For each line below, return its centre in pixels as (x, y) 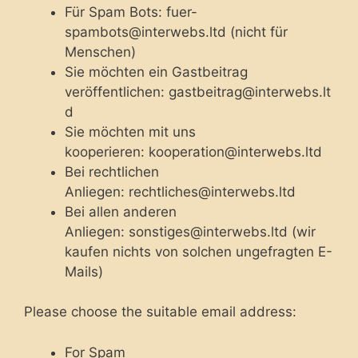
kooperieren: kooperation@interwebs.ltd (193, 151)
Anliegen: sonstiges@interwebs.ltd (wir (190, 231)
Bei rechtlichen (112, 171)
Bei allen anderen (121, 211)
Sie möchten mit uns (130, 131)
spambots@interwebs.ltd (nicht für (176, 32)
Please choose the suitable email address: (160, 312)
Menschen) (100, 52)
